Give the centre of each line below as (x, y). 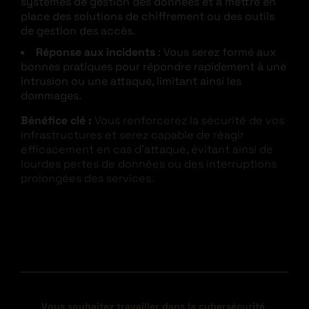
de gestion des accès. (78, 30)
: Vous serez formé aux (216, 52)
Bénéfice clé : (56, 120)
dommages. (51, 95)
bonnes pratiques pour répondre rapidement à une (153, 66)
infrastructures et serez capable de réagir (132, 134)
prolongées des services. (87, 178)
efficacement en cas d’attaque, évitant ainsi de (147, 149)
